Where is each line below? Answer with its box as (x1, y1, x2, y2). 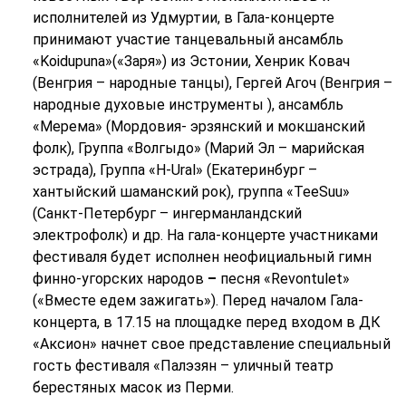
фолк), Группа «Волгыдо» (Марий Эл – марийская (32, 140, 364, 158)
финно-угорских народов (32, 270, 204, 288)
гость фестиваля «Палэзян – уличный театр (32, 357, 333, 375)
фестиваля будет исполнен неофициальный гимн (32, 248, 372, 266)
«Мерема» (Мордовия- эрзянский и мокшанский (32, 118, 365, 136)
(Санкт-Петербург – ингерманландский (32, 205, 302, 223)
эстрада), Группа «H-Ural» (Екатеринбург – (32, 161, 317, 179)
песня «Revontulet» (219, 270, 350, 288)
